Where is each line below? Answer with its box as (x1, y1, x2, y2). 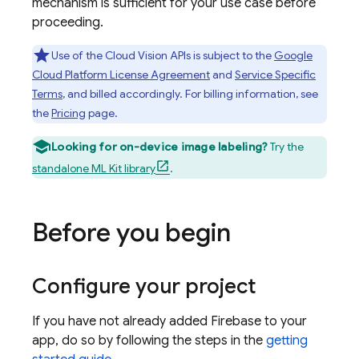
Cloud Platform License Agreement (32, 67, 210, 82)
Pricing (51, 106, 86, 120)
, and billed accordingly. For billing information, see (63, 87, 318, 101)
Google (274, 48, 313, 63)
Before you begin (32, 216, 231, 248)
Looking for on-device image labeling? (51, 139, 268, 154)
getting (266, 333, 308, 349)
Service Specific (235, 67, 316, 82)
